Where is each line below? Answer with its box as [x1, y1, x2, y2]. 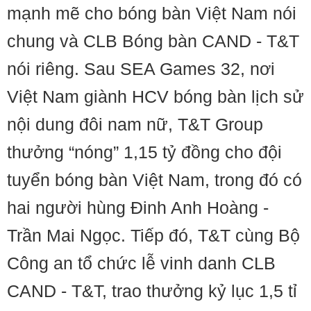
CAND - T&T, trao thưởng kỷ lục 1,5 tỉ [7, 281, 297, 301]
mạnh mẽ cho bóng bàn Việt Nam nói [7, 3, 296, 23]
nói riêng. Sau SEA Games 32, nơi [7, 59, 275, 78]
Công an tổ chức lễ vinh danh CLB [7, 253, 276, 273]
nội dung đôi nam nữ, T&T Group [7, 115, 263, 134]
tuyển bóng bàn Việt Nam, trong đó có [7, 170, 302, 190]
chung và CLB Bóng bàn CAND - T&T [7, 31, 299, 51]
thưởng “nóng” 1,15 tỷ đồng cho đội [7, 142, 282, 162]
